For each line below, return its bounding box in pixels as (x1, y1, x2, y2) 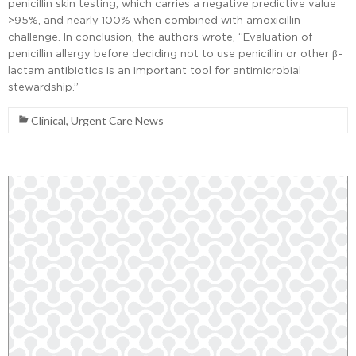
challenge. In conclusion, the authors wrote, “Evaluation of (8, 31, 312, 43)
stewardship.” (8, 81, 79, 93)
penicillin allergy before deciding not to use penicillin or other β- (8, 48, 342, 60)
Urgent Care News (71, 114, 164, 128)
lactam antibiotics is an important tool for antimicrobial (8, 64, 301, 76)
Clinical (31, 114, 66, 128)
